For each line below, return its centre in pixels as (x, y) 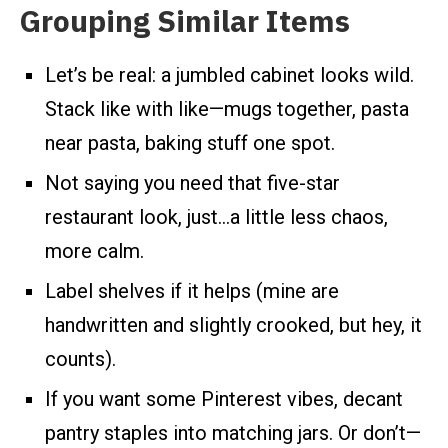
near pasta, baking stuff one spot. (190, 143)
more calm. (94, 251)
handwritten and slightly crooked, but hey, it (233, 325)
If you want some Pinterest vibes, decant (224, 399)
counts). (80, 359)
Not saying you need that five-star (192, 183)
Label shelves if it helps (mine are (192, 291)
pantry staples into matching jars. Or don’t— (233, 433)
